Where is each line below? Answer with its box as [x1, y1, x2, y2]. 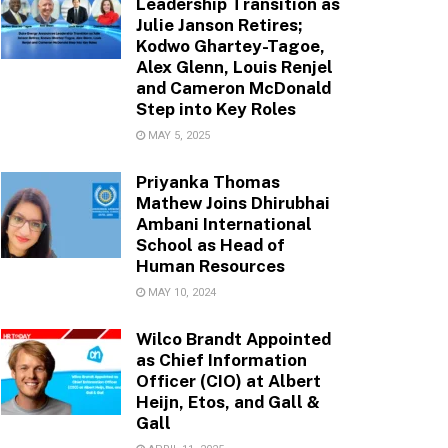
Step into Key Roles [136, 98, 296, 119]
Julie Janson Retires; [136, 14, 302, 35]
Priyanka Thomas [136, 171, 280, 192]
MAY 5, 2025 [145, 126, 210, 144]
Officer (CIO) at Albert [136, 370, 321, 391]
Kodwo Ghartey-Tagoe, [136, 35, 325, 56]
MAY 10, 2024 [145, 283, 216, 301]
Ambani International [136, 213, 312, 234]
